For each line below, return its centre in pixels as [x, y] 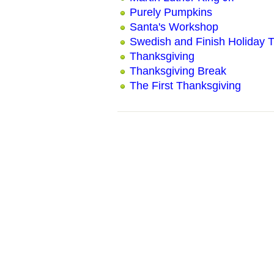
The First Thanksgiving [185, 85]
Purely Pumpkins [171, 12]
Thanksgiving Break [178, 71]
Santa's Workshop [174, 27]
